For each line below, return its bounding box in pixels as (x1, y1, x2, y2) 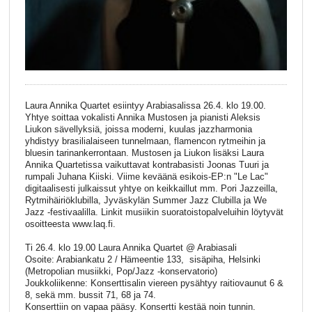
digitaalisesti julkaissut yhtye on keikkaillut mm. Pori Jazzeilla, (24, 183, 278, 194)
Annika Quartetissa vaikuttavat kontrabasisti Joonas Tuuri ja (24, 159, 269, 171)
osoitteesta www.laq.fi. (24, 219, 116, 230)
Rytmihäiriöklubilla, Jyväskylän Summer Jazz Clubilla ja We (24, 195, 267, 206)
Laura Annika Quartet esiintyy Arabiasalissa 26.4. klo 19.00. (24, 100, 266, 111)
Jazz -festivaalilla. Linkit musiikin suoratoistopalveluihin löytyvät (24, 207, 283, 218)
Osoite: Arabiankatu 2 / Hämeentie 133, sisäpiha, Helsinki (24, 253, 260, 265)
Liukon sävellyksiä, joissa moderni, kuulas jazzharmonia (24, 124, 252, 135)
